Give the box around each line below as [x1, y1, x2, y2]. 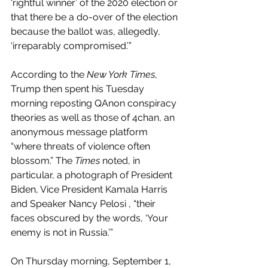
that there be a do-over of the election [11, 11, 180, 23]
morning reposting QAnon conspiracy [11, 97, 179, 109]
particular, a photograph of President [11, 169, 175, 181]
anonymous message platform [11, 126, 150, 138]
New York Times [87, 68, 155, 80]
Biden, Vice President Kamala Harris [11, 183, 170, 195]
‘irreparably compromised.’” [11, 39, 134, 51]
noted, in [100, 154, 142, 166]
